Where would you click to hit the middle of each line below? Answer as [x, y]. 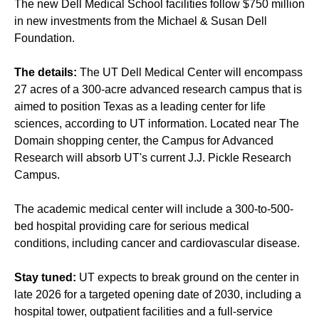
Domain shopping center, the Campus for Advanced [144, 141]
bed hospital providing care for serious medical [132, 226]
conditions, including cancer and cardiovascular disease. [157, 244]
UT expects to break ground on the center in [188, 278]
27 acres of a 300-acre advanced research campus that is [158, 90]
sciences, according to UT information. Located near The [157, 124]
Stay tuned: [45, 278]
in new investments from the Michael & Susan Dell [141, 21]
